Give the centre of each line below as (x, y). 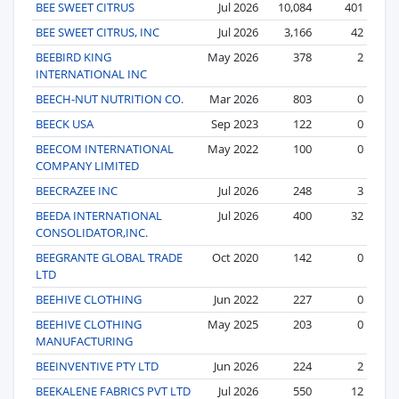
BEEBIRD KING (73, 57)
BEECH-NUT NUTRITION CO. (110, 98)
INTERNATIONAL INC (91, 73)
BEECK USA (65, 123)
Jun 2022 (236, 299)
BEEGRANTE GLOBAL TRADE (109, 257)
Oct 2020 (235, 257)
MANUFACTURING (84, 341)
